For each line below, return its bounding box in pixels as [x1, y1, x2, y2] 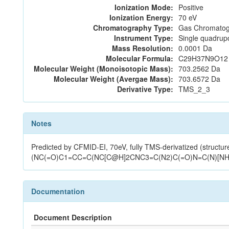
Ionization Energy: [109, 12, 173, 22]
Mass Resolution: [112, 43, 173, 53]
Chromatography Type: [93, 22, 173, 33]
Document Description [34, 212, 112, 222]
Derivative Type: [117, 84, 173, 94]
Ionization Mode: [114, 2, 173, 12]
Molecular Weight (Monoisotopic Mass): [34, 63, 173, 74]
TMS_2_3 [178, 84, 210, 94]
